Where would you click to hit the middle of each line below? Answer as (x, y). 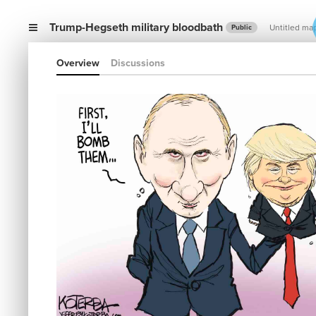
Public (242, 28)
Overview (78, 63)
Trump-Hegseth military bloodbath (136, 28)
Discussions (138, 63)
